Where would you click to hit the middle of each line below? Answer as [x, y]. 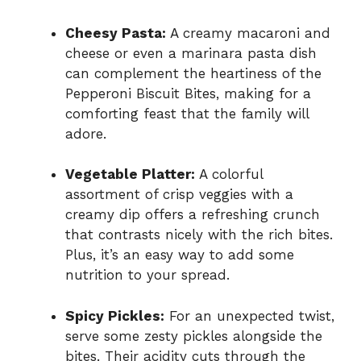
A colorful [229, 174]
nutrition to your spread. [147, 275]
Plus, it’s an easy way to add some [180, 255]
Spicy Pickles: [115, 315]
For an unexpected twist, [249, 315]
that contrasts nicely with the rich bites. [199, 235]
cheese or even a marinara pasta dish [191, 53]
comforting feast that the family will [187, 113]
